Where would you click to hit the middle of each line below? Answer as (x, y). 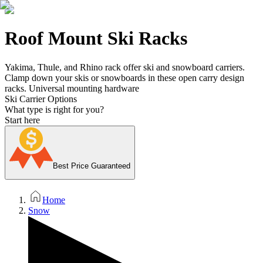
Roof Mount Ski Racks (96, 38)
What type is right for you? (54, 109)
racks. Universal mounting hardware (72, 88)
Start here (22, 120)
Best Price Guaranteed (92, 166)
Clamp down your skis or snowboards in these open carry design (124, 77)
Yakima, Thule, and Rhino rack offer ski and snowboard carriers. (125, 67)
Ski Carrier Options (41, 99)
